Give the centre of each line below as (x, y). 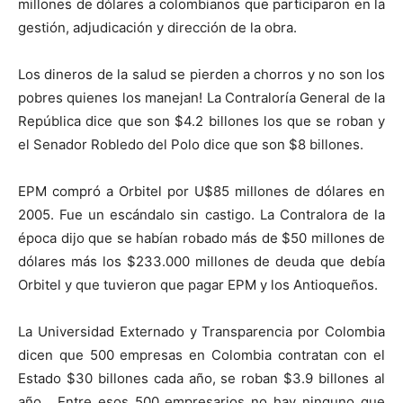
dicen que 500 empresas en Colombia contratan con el (201, 354)
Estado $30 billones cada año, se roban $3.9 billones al (201, 378)
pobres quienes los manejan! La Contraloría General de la (201, 97)
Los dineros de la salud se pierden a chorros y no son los (201, 74)
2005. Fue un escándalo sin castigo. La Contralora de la (201, 214)
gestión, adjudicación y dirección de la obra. (157, 27)
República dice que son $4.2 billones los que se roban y (201, 121)
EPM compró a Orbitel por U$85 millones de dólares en (201, 191)
